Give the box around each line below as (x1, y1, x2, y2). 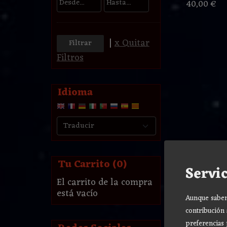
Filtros (56, 50, 84, 66)
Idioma (57, 84, 93, 102)
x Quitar (114, 35, 149, 52)
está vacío (56, 185, 98, 202)
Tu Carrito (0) (57, 156, 127, 174)
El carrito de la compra (56, 174, 153, 191)
